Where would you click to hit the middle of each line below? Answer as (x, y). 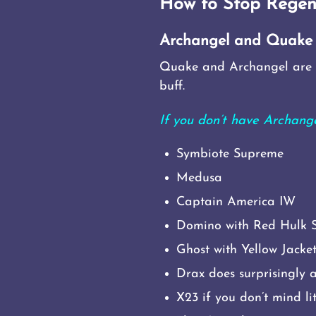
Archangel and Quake (236, 41)
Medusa (199, 178)
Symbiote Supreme (230, 154)
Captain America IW (236, 202)
